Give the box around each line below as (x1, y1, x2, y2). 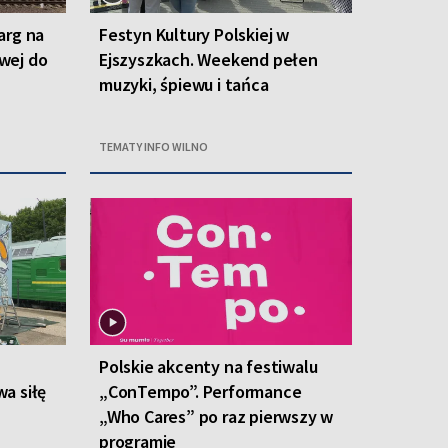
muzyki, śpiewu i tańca (99, 72, 269, 96)
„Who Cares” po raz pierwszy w (99, 404, 334, 428)
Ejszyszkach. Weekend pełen (99, 47, 318, 71)
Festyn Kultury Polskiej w (99, 22, 290, 46)
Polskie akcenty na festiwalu (99, 354, 318, 378)
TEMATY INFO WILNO (99, 138, 208, 154)
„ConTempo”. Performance (99, 379, 302, 403)
